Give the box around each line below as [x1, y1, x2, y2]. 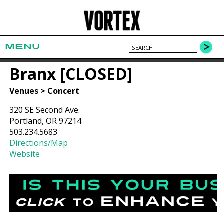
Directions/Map [9, 137, 68, 149]
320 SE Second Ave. [9, 104, 80, 116]
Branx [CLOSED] [9, 62, 133, 84]
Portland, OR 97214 [9, 115, 82, 127]
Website [9, 148, 40, 160]
